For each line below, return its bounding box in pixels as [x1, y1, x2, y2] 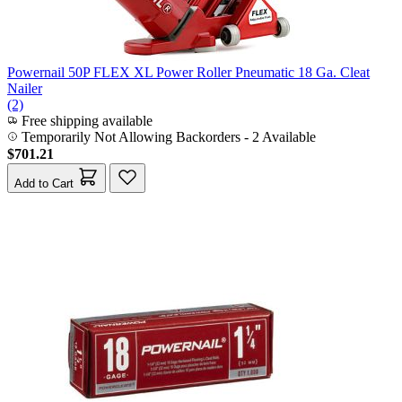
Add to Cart [14, 177, 74, 190]
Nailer [7, 81, 42, 96]
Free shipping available [18, 113, 153, 128]
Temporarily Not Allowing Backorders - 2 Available [22, 129, 316, 144]
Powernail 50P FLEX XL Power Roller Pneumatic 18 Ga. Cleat [7, 65, 370, 80]
